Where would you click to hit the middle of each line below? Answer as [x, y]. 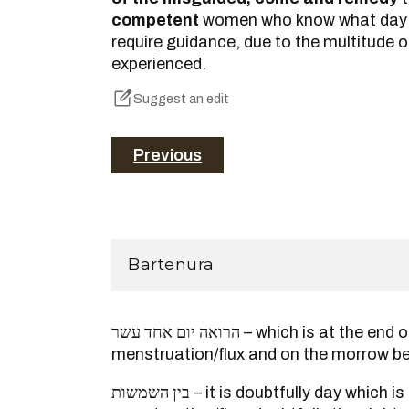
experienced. [159, 64]
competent [155, 20]
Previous [168, 156]
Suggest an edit [181, 99]
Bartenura [171, 265]
